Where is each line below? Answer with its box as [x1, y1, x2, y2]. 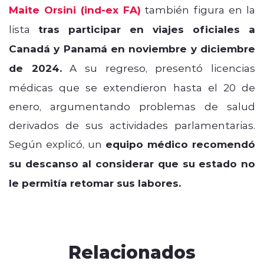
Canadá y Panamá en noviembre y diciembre [9, 41, 255, 55]
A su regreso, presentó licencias [61, 61, 256, 74]
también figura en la [140, 2, 256, 16]
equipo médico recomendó [105, 137, 255, 151]
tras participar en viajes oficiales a [38, 22, 255, 36]
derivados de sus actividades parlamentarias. [9, 118, 255, 131]
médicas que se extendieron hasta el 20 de [9, 80, 255, 94]
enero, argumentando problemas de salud [9, 99, 255, 113]
